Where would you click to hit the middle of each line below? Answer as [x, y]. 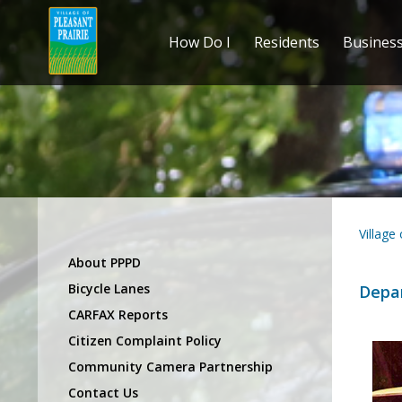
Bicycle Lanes [109, 288]
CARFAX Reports [118, 314]
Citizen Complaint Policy [145, 340]
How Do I [199, 43]
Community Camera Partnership [170, 366]
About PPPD [105, 262]
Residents [286, 43]
